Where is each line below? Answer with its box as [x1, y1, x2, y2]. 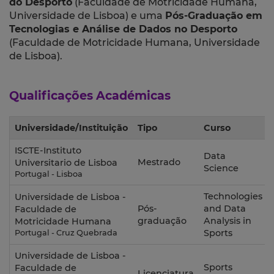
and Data [204, 203, 246, 215]
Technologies [204, 191, 262, 202]
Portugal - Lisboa [15, 169, 83, 179]
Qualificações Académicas [9, 88, 171, 103]
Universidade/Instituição [15, 122, 128, 134]
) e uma [125, 10, 165, 22]
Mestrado [138, 157, 180, 168]
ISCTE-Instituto [15, 145, 81, 157]
